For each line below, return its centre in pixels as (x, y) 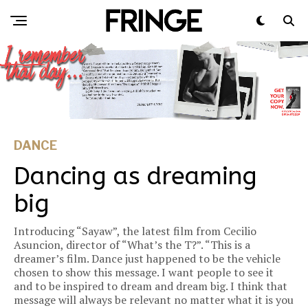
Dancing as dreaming (135, 176)
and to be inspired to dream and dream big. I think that (151, 286)
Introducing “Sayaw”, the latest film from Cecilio (135, 231)
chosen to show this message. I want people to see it (144, 273)
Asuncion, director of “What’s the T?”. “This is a (132, 245)
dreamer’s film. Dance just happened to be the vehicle (147, 259)
